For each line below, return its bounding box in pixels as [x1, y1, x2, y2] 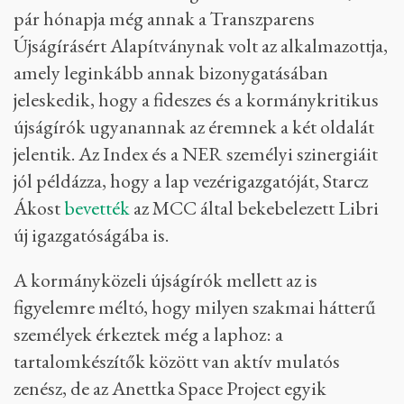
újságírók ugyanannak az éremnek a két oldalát [14, 114, 374, 140]
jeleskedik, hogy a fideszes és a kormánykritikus [14, 87, 379, 113]
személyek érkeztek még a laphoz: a [14, 321, 283, 347]
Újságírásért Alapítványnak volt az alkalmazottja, [14, 32, 388, 59]
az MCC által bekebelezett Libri [130, 195, 379, 221]
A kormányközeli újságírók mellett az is [14, 267, 317, 293]
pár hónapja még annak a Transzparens [14, 5, 315, 32]
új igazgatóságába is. [14, 222, 169, 248]
